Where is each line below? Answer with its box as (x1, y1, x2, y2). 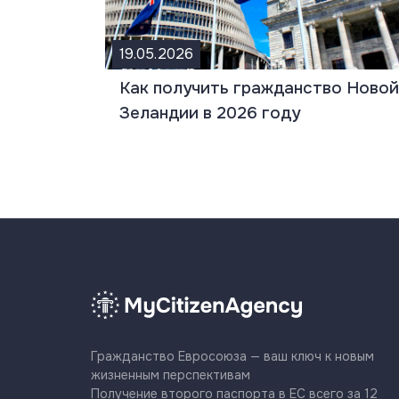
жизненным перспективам (91, 366, 250, 383)
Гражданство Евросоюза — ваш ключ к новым (91, 347, 374, 364)
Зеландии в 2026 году (119, 102, 300, 124)
